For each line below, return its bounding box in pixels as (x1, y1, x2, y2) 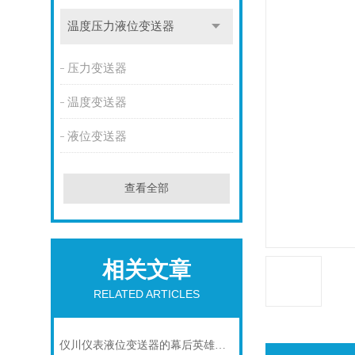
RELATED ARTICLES (93, 288, 200, 300)
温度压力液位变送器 (67, 20, 174, 32)
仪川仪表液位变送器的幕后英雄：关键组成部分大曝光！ (215, 339, 227, 351)
